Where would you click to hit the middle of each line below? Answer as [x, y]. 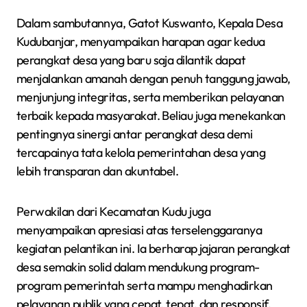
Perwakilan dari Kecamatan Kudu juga [114, 211]
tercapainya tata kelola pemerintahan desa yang [141, 152]
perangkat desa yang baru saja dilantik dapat [131, 60]
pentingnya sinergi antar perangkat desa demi [135, 134]
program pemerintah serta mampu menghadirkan [145, 285]
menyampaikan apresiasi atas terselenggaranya [139, 230]
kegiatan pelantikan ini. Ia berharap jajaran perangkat [153, 248]
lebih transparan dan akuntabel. [98, 171]
